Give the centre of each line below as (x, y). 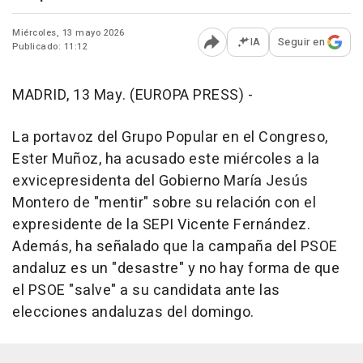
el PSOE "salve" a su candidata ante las (146, 291)
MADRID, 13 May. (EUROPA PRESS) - (132, 96)
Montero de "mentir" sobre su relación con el (164, 203)
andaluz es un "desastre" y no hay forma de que (176, 269)
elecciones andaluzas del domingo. (133, 313)
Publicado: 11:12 (50, 47)
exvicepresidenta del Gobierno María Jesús (160, 181)
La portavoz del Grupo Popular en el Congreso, (170, 138)
